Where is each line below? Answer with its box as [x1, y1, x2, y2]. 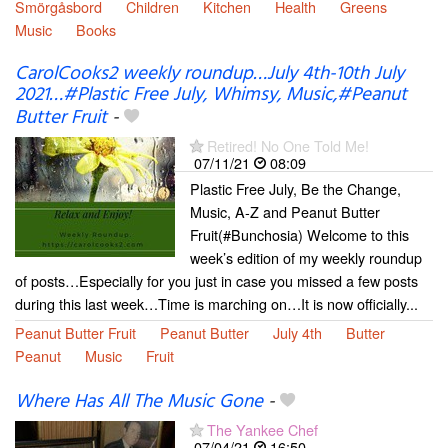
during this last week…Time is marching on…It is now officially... [15, 293, 418, 314]
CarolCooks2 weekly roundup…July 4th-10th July [15, 59, 404, 89]
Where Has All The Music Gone [15, 387, 263, 418]
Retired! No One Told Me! [207, 135, 369, 156]
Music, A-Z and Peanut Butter [190, 201, 380, 222]
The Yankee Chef [207, 419, 318, 441]
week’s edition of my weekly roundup [190, 247, 422, 268]
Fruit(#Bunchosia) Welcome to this [190, 224, 409, 245]
